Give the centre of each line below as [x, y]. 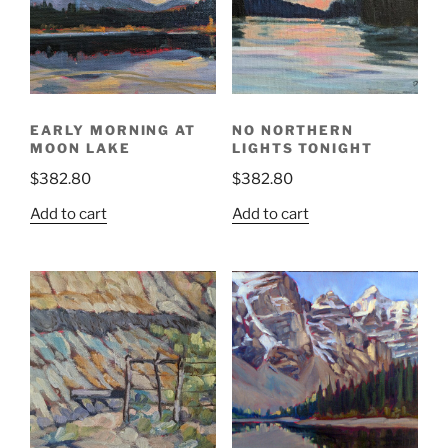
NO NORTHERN [293, 129]
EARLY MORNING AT [113, 129]
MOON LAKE [80, 147]
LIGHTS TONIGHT [302, 147]
